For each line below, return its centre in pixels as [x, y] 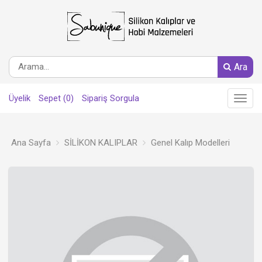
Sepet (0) [56, 98]
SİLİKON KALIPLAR [101, 143]
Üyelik [20, 98]
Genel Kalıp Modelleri [190, 143]
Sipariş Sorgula [111, 98]
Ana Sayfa [31, 143]
